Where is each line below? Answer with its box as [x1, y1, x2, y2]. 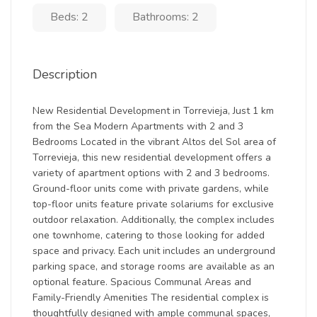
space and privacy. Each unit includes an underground [33, 244, 275, 258]
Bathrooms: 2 [132, 9, 199, 25]
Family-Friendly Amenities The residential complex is [33, 291, 269, 304]
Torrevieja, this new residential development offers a [33, 151, 271, 164]
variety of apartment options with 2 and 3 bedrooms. [33, 166, 270, 180]
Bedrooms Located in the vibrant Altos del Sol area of [33, 135, 276, 149]
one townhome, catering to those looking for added [33, 229, 265, 242]
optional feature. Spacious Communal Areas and [33, 275, 251, 289]
